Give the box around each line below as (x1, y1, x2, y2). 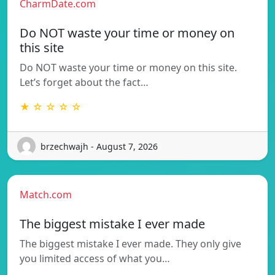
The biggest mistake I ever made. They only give (20, 237, 241, 251)
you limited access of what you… (20, 252, 170, 266)
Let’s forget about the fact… (20, 76, 149, 90)
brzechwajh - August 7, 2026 (41, 140, 158, 152)
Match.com (20, 188, 72, 202)
